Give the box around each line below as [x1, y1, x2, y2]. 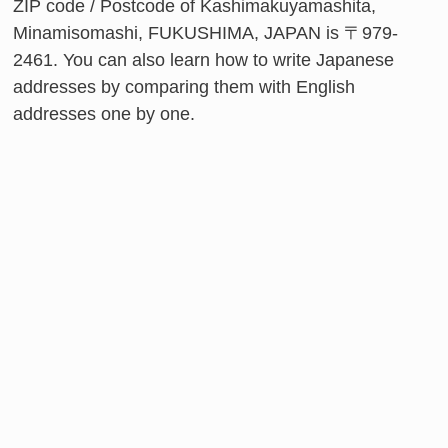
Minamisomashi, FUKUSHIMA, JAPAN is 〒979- [13, 23, 398, 43]
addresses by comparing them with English [13, 77, 355, 97]
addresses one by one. [13, 104, 195, 124]
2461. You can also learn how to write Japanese [13, 50, 394, 70]
